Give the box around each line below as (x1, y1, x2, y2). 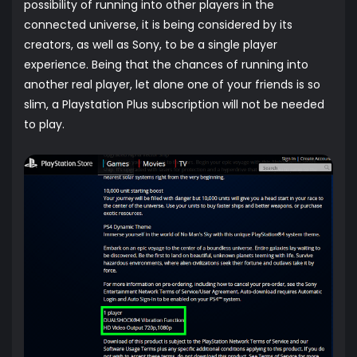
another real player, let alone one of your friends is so (24, 76, 320, 92)
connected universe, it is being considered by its (24, 17, 292, 33)
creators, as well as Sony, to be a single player (24, 37, 277, 53)
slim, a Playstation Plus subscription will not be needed (24, 96, 324, 112)
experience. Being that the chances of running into (24, 57, 308, 73)
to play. (24, 116, 65, 132)
